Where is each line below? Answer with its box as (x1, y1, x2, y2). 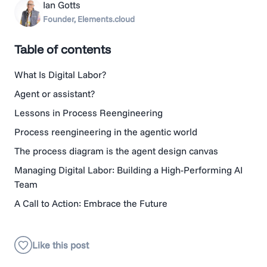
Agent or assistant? (14, 88, 95, 100)
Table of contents (14, 42, 111, 57)
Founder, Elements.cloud (43, 14, 135, 25)
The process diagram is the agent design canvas (14, 145, 218, 157)
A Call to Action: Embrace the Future (14, 197, 167, 210)
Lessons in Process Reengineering (14, 107, 163, 119)
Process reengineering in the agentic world (14, 126, 197, 138)
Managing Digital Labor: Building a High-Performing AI (14, 164, 243, 176)
